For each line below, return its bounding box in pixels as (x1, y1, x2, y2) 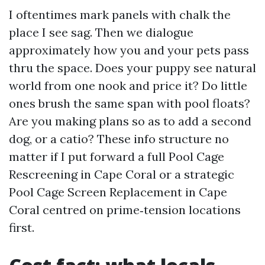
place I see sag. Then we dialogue (9, 25, 193, 40)
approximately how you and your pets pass (9, 43, 249, 57)
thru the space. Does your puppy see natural (9, 60, 256, 75)
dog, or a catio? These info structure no (9, 131, 229, 146)
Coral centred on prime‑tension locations (9, 202, 241, 217)
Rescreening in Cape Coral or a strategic (9, 167, 234, 182)
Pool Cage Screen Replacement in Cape (9, 185, 227, 199)
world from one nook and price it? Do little (9, 78, 247, 93)
